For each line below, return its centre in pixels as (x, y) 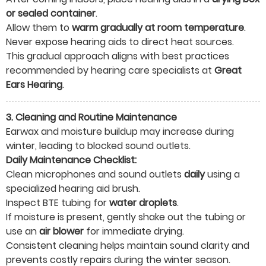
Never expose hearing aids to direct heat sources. (120, 42)
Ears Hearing (34, 85)
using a (222, 175)
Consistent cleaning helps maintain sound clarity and (128, 246)
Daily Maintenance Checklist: (71, 160)
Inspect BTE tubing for (58, 203)
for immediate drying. (134, 232)
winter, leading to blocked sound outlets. (98, 146)
